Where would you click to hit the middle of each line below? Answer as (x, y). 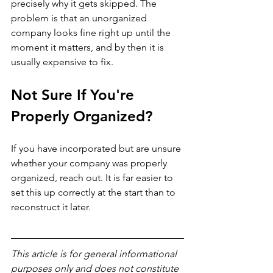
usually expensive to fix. (62, 62)
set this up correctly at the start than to (94, 193)
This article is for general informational (95, 254)
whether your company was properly (90, 163)
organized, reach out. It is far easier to (93, 178)
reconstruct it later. (51, 207)
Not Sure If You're (75, 95)
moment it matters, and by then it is (89, 48)
